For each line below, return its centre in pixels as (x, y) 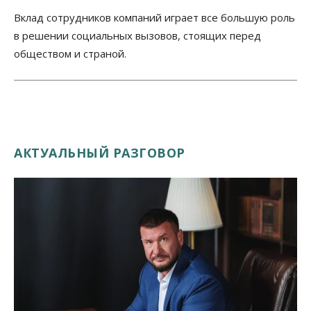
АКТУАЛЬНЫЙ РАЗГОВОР (100, 152)
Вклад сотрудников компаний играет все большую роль (154, 17)
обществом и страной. (70, 53)
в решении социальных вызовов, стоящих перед (137, 35)
